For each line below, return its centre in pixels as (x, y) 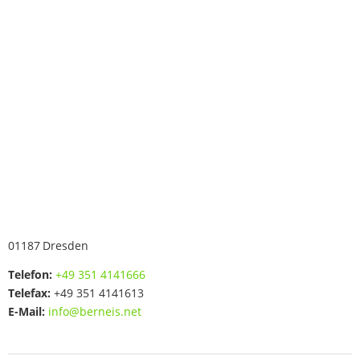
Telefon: (30, 274)
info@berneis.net (95, 311)
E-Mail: (27, 311)
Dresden (65, 245)
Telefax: (29, 293)
